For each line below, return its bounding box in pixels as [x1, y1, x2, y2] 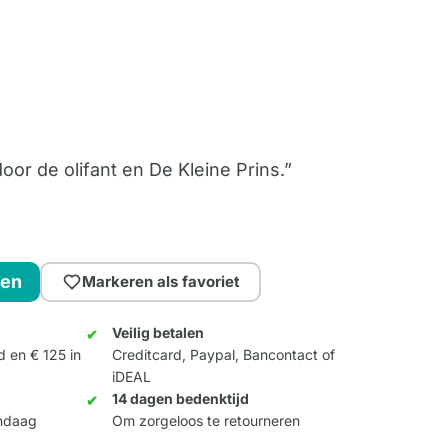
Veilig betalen [112, 324, 205, 342]
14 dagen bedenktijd [112, 390, 250, 408]
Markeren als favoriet [81, 272, 240, 292]
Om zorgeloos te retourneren [112, 412, 301, 430]
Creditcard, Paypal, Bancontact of [112, 346, 336, 364]
